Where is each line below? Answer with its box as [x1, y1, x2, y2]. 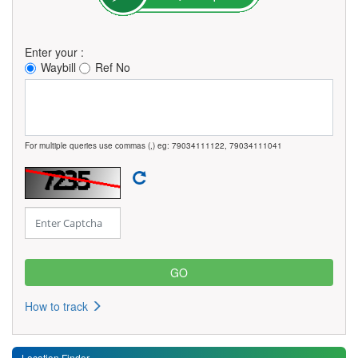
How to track [25, 298, 91, 315]
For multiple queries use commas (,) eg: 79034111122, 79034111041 [25, 140, 282, 152]
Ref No [95, 59, 130, 76]
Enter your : [25, 44, 84, 61]
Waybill [41, 59, 76, 76]
